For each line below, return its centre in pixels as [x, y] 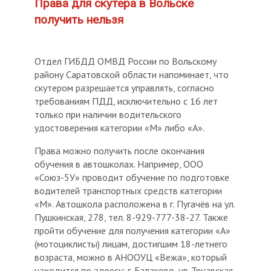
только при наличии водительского [108, 115]
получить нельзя [79, 20]
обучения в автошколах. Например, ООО [119, 164]
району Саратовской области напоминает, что [132, 75]
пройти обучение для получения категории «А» [133, 231]
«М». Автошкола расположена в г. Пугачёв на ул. [135, 204]
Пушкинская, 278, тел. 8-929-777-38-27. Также [132, 217]
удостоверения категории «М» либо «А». [120, 128]
